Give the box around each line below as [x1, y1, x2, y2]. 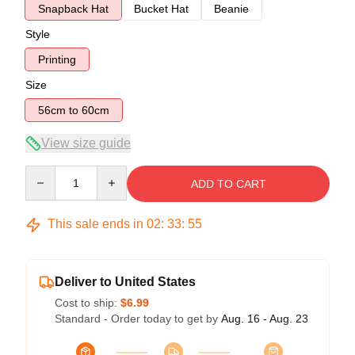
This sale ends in [44, 217, 147, 231]
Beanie [214, 2, 249, 15]
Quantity [25, 166, 67, 179]
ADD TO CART [190, 177, 266, 190]
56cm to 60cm [82, 104, 109, 116]
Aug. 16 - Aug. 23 [221, 312, 308, 325]
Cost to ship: [55, 296, 120, 309]
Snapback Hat [38, 2, 109, 15]
